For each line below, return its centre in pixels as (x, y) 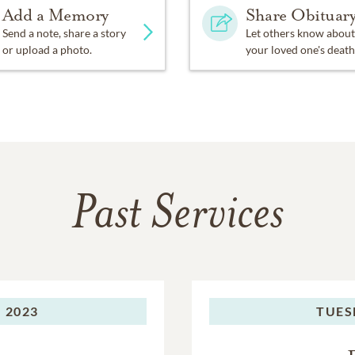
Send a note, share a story (64, 33)
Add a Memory (55, 15)
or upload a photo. (47, 50)
